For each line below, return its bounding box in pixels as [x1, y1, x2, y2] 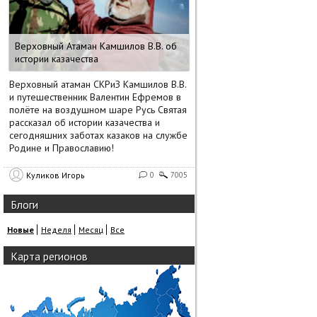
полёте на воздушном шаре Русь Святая [9, 103, 187, 116]
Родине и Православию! [9, 142, 114, 154]
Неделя [41, 224, 71, 235]
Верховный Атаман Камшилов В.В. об [15, 40, 177, 52]
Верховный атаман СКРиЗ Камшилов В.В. [9, 78, 186, 91]
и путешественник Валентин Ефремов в [9, 91, 181, 103]
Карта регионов [11, 249, 88, 263]
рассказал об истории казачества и [9, 116, 160, 129]
